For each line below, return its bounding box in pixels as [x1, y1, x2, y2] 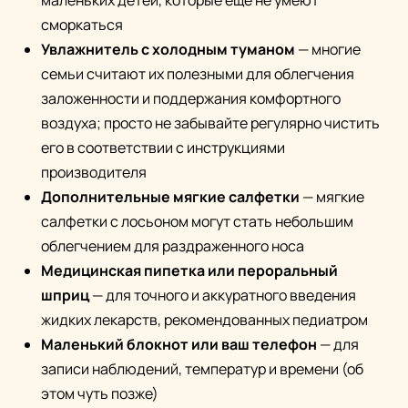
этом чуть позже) [41, 383, 158, 404]
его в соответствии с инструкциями [41, 138, 285, 158]
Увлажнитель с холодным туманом [41, 39, 295, 60]
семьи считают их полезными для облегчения [41, 64, 354, 85]
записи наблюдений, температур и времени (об [41, 359, 363, 380]
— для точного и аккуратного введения [89, 285, 356, 306]
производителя [41, 162, 147, 183]
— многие [295, 39, 361, 60]
